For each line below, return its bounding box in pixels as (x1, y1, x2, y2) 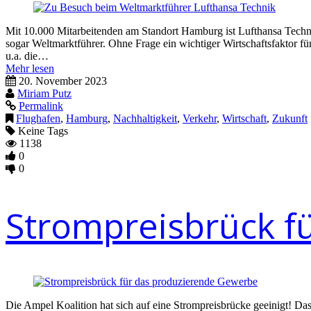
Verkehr (183, 112, 217, 124)
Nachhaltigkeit (113, 112, 177, 124)
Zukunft (272, 112, 308, 124)
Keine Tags (15, 125, 68, 137)
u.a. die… (6, 50, 49, 62)
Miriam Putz (17, 87, 72, 99)
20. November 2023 (19, 75, 107, 87)
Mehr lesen (6, 62, 54, 74)
